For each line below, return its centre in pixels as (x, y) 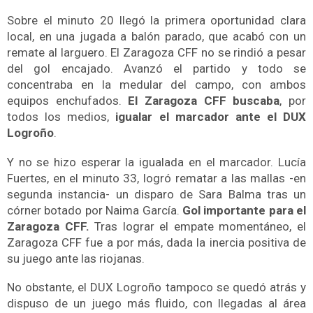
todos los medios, (61, 117)
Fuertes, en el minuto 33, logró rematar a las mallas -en (156, 178)
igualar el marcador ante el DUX (211, 117)
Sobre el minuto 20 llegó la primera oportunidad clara (156, 21)
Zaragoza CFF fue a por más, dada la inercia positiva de (156, 242)
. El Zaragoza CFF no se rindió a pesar (205, 53)
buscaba (256, 101)
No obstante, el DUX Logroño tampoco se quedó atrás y (156, 287)
